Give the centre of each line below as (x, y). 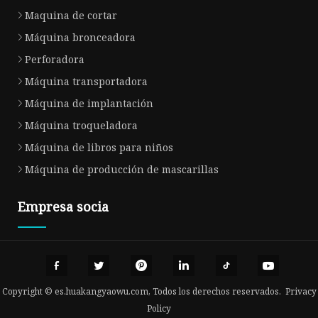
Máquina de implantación (89, 103)
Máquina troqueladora (81, 125)
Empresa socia (63, 206)
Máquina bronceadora (80, 37)
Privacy (301, 292)
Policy (159, 309)
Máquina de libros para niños (99, 147)
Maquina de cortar (71, 15)
